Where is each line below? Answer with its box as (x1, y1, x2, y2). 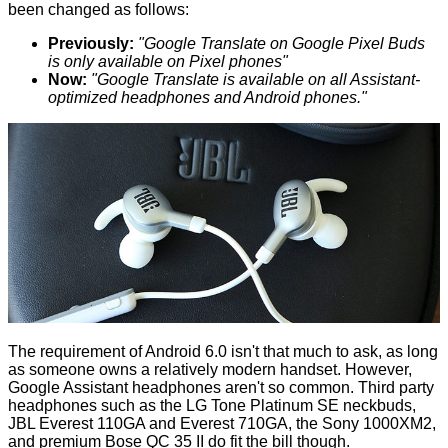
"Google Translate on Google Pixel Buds (138, 34, 425, 52)
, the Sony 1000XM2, (288, 415, 436, 433)
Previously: (48, 34, 134, 52)
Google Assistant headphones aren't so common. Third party (8, 379, 434, 397)
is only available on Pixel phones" (48, 52, 288, 70)
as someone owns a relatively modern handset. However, (8, 361, 412, 379)
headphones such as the (8, 397, 186, 415)
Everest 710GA (180, 415, 288, 433)
